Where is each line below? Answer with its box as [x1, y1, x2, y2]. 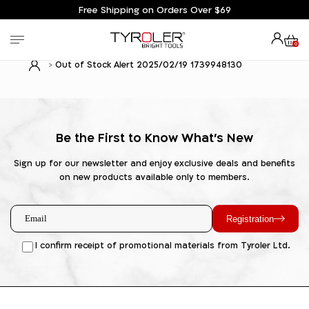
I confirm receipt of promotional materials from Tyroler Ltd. [34, 239, 290, 252]
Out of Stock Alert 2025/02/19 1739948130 [55, 59, 242, 70]
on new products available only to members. [59, 171, 250, 183]
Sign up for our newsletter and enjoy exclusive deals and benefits [14, 157, 295, 170]
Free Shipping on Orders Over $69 [78, 3, 231, 16]
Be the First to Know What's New [56, 129, 253, 146]
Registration [226, 213, 274, 224]
